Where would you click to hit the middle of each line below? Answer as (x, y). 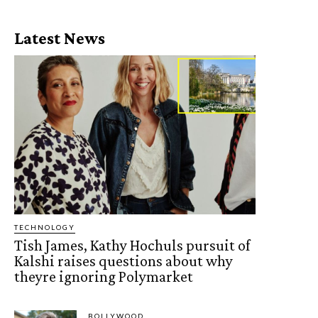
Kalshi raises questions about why (124, 261)
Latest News (60, 38)
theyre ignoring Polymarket (104, 277)
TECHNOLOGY (45, 227)
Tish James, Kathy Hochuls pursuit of (132, 246)
